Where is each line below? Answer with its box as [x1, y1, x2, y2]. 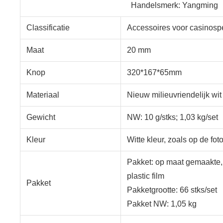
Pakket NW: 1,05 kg [127, 199, 197, 208]
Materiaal [26, 90, 59, 99]
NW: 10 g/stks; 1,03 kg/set [127, 112, 218, 121]
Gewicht [26, 112, 55, 121]
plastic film [127, 171, 164, 180]
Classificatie [26, 23, 70, 32]
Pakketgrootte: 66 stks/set [127, 185, 217, 194]
